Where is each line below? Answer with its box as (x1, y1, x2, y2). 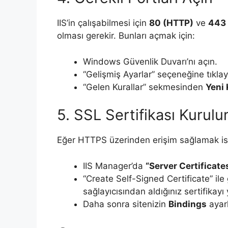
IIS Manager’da (83, 160, 146, 171)
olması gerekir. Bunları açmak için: (57, 31, 195, 41)
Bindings (168, 198, 207, 209)
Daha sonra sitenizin (83, 198, 168, 209)
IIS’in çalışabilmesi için (57, 18, 149, 28)
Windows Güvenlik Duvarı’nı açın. (83, 56, 217, 67)
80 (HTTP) (149, 18, 193, 28)
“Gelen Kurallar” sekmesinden (83, 81, 206, 92)
